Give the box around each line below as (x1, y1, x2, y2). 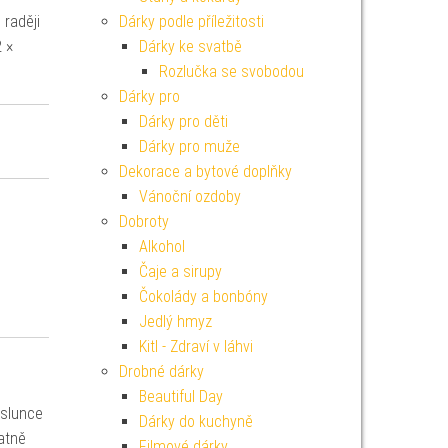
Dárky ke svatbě (138, 37, 242, 56)
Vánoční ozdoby (138, 187, 241, 206)
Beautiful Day (138, 387, 223, 406)
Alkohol (138, 237, 185, 256)
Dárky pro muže (138, 137, 240, 156)
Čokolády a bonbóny (138, 287, 268, 306)
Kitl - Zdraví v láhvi (138, 337, 253, 356)
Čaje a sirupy (138, 262, 222, 281)
